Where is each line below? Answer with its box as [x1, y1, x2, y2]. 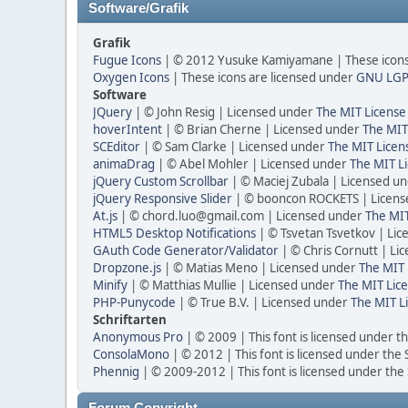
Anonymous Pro [93, 329, 183, 345]
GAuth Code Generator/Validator [93, 242, 279, 259]
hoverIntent [93, 121, 162, 138]
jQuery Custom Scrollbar [93, 173, 229, 189]
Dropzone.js [93, 260, 161, 276]
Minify [93, 277, 127, 293]
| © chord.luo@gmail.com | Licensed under [117, 208, 365, 224]
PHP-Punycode [93, 294, 176, 311]
